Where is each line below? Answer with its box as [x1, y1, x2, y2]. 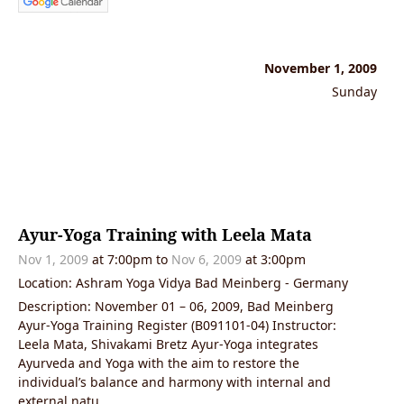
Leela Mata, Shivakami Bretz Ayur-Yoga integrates [18, 335, 318, 353]
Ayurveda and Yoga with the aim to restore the [18, 353, 299, 372]
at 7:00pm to [88, 250, 171, 268]
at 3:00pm [242, 250, 306, 268]
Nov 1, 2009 [18, 250, 88, 268]
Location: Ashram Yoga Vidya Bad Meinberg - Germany [18, 273, 348, 291]
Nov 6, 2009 [171, 250, 242, 268]
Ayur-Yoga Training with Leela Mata [18, 223, 312, 245]
